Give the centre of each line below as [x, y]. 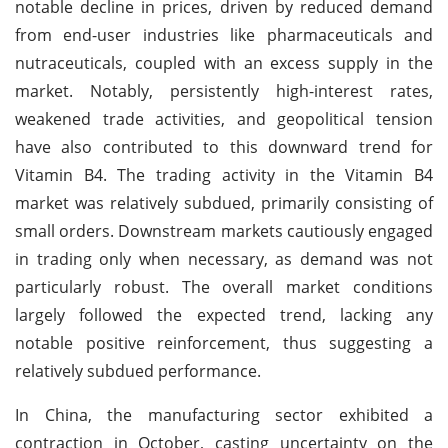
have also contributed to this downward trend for [224, 146]
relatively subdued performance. [138, 370]
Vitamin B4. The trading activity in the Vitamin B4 [224, 174]
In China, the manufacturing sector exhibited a [224, 414]
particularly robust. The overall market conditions [224, 286]
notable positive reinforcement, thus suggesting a [224, 342]
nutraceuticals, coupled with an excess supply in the [224, 62]
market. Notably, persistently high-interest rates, [224, 90]
